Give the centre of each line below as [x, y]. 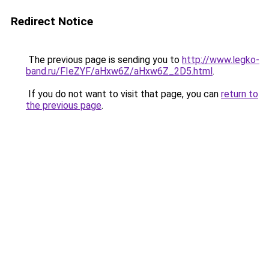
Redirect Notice [52, 21]
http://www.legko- [221, 60]
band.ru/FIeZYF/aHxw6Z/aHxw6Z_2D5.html [119, 71]
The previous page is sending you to [104, 60]
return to [240, 94]
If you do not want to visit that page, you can [123, 94]
